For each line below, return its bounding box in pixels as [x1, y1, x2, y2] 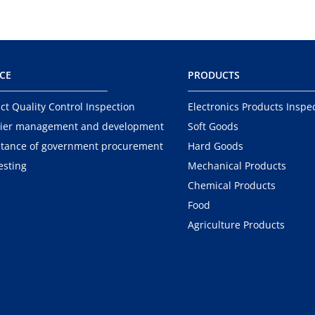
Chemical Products [188, 179, 276, 192]
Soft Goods [188, 120, 239, 133]
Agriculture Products [188, 218, 285, 231]
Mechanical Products [188, 159, 287, 172]
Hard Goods [188, 139, 244, 153]
